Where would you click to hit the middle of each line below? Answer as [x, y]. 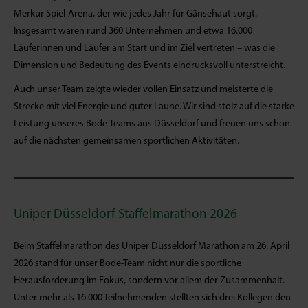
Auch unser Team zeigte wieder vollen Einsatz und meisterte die [143, 90]
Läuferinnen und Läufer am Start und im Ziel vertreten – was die [144, 48]
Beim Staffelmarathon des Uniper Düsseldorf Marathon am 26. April [152, 246]
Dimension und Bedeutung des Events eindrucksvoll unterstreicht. [150, 66]
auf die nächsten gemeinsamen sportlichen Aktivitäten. [126, 141]
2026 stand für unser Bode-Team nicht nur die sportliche [128, 264]
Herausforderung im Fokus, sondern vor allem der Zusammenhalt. [149, 281]
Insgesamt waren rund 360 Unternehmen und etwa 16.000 [133, 31]
